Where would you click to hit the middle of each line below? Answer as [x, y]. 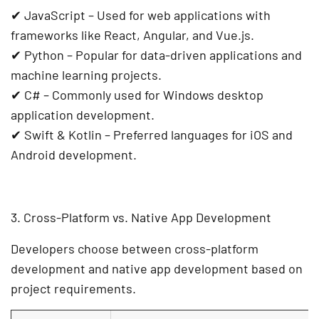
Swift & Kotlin [63, 135]
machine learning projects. [86, 75]
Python [44, 55]
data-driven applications [209, 55]
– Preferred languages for [176, 135]
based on [276, 269]
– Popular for [102, 55]
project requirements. [73, 289]
